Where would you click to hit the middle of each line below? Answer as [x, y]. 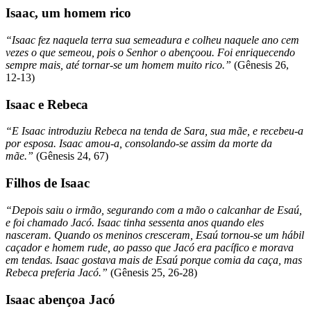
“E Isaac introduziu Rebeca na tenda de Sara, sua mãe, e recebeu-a [154, 131]
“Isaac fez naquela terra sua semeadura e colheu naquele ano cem [152, 40]
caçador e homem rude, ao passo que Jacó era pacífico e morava [150, 247]
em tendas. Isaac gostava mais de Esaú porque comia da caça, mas [154, 260]
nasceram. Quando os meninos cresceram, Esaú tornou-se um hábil [155, 235]
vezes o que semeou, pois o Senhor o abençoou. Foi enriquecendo [150, 53]
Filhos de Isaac [48, 183]
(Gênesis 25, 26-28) [154, 272]
